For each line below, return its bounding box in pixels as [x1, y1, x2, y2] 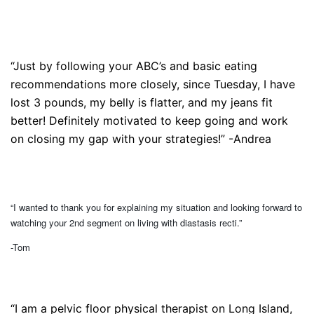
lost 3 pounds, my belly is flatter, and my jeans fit [11, 95, 273, 109]
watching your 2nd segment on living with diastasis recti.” [11, 216, 242, 229]
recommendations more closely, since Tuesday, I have [11, 77, 295, 91]
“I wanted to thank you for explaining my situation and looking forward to [11, 200, 302, 214]
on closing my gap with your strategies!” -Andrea [11, 132, 271, 146]
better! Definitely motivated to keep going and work [11, 114, 288, 128]
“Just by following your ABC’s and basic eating [11, 59, 257, 73]
